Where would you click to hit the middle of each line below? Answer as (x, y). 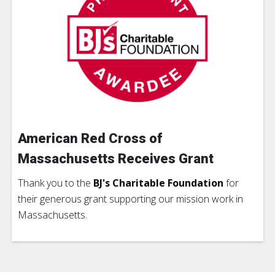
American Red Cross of (90, 139)
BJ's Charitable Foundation (158, 183)
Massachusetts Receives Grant (116, 159)
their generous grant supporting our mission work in (130, 199)
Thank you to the (56, 183)
